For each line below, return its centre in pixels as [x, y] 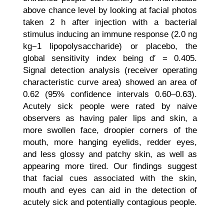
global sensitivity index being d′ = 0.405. [110, 58]
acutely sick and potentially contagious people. [110, 202]
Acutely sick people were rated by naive [110, 106]
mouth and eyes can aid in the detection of [110, 190]
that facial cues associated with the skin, [110, 178]
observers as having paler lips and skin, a [110, 118]
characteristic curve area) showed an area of [110, 82]
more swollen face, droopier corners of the [110, 130]
